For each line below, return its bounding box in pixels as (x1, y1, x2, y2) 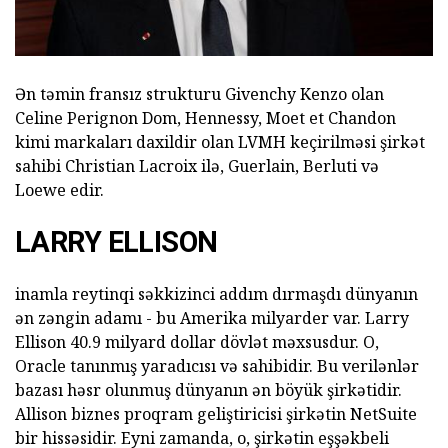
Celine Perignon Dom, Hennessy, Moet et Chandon (15, 107, 396, 130)
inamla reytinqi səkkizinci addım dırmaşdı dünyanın (15, 283, 418, 306)
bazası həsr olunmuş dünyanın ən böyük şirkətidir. (15, 379, 402, 402)
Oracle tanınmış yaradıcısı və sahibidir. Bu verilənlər (15, 355, 419, 378)
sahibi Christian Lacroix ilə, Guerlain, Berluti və (15, 155, 379, 178)
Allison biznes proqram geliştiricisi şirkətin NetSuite (15, 403, 417, 426)
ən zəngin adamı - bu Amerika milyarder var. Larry (15, 307, 409, 330)
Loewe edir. (15, 179, 104, 202)
